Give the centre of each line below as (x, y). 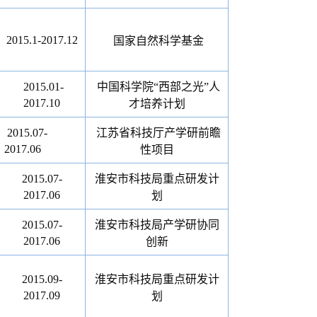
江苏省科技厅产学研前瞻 (158, 133)
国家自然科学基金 (158, 41)
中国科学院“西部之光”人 (158, 87)
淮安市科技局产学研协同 (157, 225)
